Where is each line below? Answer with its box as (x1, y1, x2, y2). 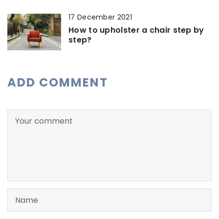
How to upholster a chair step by (68, 24, 204, 36)
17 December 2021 (68, 12, 132, 22)
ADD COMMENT (7, 74, 108, 91)
